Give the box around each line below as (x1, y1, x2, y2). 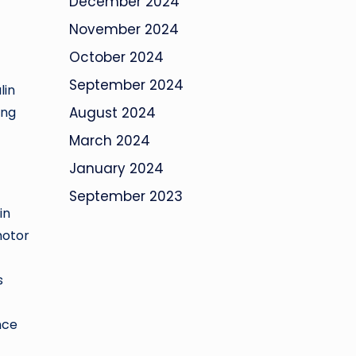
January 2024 (69, 159, 164, 179)
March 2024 (69, 131, 150, 151)
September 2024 (69, 75, 184, 95)
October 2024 (69, 48, 164, 68)
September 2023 (69, 187, 183, 207)
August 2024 (69, 103, 156, 123)
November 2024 (69, 20, 179, 40)
